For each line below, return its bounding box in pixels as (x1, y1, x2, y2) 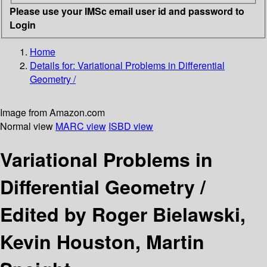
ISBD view (108, 119, 153, 133)
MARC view (55, 119, 106, 133)
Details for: (30, 58, 77, 72)
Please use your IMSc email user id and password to (10, 4, 244, 18)
